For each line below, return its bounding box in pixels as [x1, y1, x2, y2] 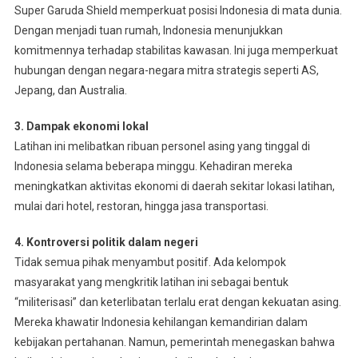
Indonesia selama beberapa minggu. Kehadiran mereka [14, 159, 292, 173]
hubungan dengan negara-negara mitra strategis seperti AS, [14, 63, 319, 77]
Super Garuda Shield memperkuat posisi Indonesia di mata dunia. [14, 3, 342, 17]
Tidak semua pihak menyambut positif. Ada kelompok [14, 255, 286, 268]
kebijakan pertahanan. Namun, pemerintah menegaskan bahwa [14, 335, 335, 348]
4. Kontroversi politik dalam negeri [14, 235, 198, 249]
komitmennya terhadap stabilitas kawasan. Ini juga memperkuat [14, 43, 338, 57]
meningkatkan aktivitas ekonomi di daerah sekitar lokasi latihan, [14, 179, 335, 193]
